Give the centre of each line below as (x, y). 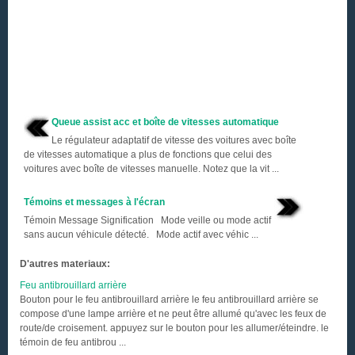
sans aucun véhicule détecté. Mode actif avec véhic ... (141, 235)
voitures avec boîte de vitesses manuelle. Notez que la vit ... (151, 169)
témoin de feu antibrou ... (73, 342)
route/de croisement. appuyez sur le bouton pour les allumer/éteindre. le (174, 328)
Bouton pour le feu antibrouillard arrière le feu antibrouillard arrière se (169, 300)
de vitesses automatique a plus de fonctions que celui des (148, 155)
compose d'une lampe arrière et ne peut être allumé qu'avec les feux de (173, 314)
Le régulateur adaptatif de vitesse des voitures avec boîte (174, 140)
